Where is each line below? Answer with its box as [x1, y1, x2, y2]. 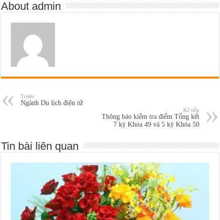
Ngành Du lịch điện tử [21, 99, 83, 107]
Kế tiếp [183, 107, 199, 113]
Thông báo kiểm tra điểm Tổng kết [101, 112, 199, 120]
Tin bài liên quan [1, 139, 79, 152]
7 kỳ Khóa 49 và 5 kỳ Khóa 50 [113, 120, 199, 128]
